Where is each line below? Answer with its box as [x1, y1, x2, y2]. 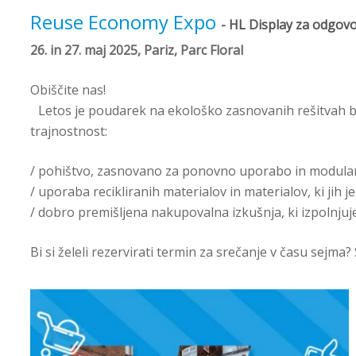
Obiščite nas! [30, 81, 106, 99]
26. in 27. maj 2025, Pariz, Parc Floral [30, 41, 243, 60]
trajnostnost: [30, 122, 110, 141]
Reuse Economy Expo [30, 9, 221, 36]
